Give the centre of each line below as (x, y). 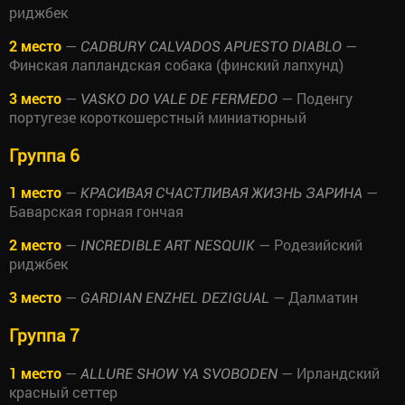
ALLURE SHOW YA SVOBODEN (179, 373)
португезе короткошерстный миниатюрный (158, 117)
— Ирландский (329, 372)
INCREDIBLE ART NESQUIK (168, 246)
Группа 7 (44, 335)
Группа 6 (44, 155)
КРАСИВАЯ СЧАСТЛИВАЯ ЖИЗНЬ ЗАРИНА (221, 193)
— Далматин (314, 297)
